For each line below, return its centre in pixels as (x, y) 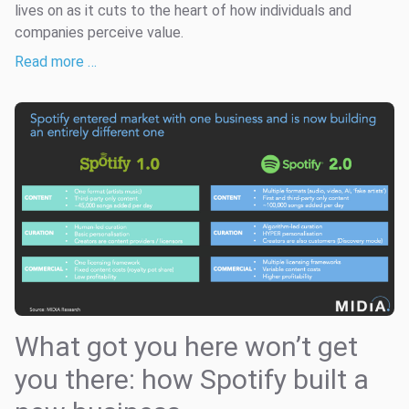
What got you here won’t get (186, 346)
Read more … (56, 61)
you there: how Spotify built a (192, 379)
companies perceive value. (99, 32)
